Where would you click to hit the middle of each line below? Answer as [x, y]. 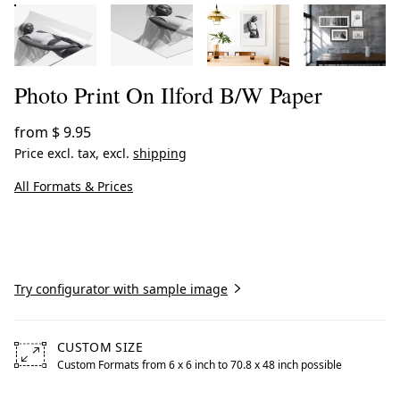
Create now [200, 239]
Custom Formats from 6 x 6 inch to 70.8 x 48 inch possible [200, 365]
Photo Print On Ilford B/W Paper [168, 95]
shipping [160, 153]
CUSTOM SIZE [100, 347]
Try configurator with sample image [121, 289]
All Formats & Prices [74, 186]
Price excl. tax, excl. [74, 153]
